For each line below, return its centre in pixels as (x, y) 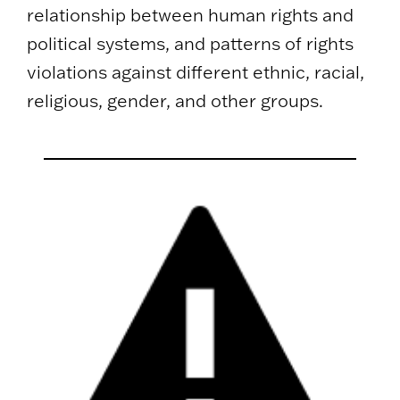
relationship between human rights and (190, 15)
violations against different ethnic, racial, (196, 72)
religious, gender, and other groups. (175, 101)
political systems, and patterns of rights (190, 44)
